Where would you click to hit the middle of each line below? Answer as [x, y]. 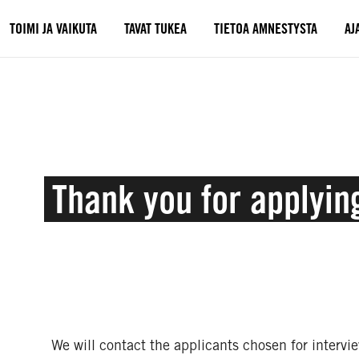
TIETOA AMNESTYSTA [266, 28]
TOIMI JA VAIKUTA [53, 28]
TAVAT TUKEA [155, 28]
